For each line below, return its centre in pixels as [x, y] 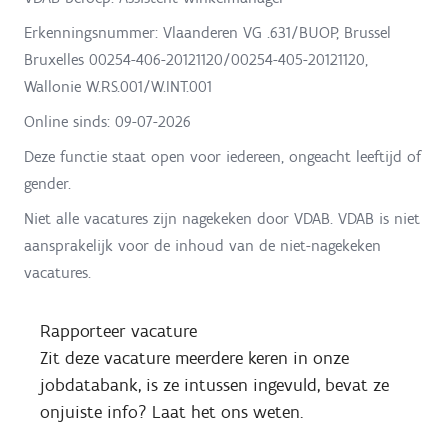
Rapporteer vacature [118, 331]
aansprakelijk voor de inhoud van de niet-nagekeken [202, 246]
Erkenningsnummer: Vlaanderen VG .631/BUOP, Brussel [207, 33]
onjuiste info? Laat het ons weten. [171, 412]
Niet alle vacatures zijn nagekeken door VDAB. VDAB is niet [222, 219]
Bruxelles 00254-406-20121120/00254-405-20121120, [196, 60]
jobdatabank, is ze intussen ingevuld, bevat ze [214, 385]
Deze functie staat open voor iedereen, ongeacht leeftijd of [222, 157]
